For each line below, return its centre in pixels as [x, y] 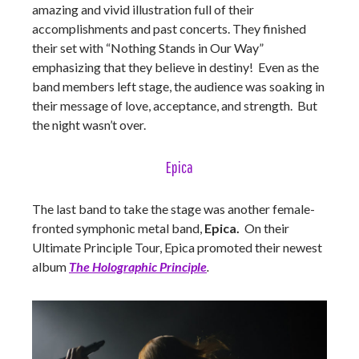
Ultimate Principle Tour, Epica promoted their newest [177, 248]
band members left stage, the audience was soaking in [178, 87]
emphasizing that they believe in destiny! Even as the [175, 67]
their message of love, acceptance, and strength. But [175, 106]
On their [267, 228]
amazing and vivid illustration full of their [143, 10]
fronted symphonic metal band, [118, 228]
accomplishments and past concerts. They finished [169, 29]
